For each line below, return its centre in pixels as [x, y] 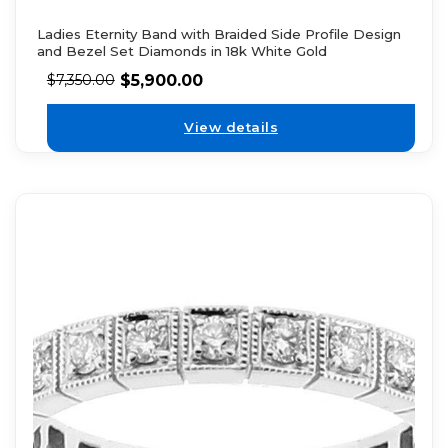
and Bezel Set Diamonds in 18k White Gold [181, 50]
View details [231, 127]
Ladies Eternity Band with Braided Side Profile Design [218, 33]
